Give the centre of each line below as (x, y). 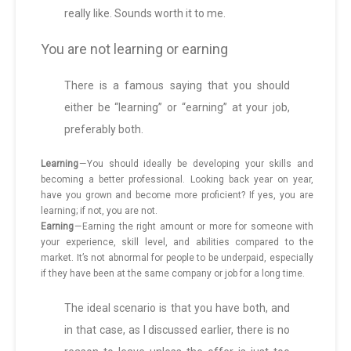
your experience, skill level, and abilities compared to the (177, 242)
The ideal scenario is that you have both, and (177, 308)
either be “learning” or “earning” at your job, (177, 108)
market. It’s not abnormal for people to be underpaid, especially (177, 258)
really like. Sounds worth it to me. (145, 14)
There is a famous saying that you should (177, 86)
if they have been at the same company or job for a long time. (173, 274)
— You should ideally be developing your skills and (196, 164)
